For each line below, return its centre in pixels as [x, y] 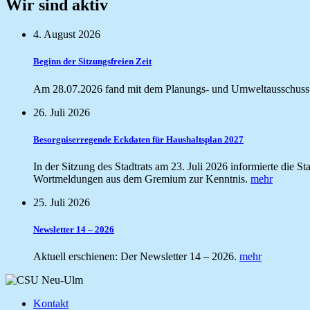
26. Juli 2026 [62, 112]
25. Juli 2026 [62, 202]
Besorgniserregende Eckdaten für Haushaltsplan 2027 [138, 139]
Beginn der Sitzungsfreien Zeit [92, 62]
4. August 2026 [67, 35]
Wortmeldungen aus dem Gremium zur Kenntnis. [142, 179]
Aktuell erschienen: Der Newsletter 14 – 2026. [136, 257]
